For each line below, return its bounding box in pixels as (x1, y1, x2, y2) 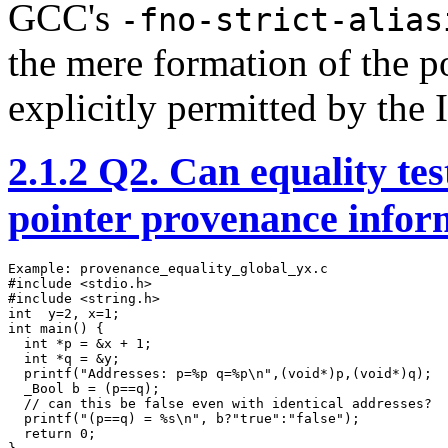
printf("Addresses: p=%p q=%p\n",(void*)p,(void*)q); (8, 365, 432, 381)
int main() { (8, 320, 104, 336)
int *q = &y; (8, 350, 120, 366)
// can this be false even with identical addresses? (8, 395, 432, 411)
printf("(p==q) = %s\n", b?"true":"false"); (8, 410, 360, 426)
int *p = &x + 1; (8, 335, 152, 351)
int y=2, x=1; (8, 305, 120, 321)
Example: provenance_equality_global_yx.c (8, 260, 328, 276)
